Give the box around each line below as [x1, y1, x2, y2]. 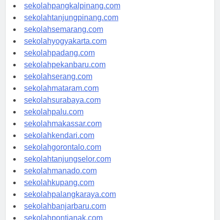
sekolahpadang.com [24, 49, 95, 57]
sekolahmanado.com [24, 166, 97, 175]
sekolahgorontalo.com [24, 143, 101, 152]
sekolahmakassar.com [24, 119, 102, 128]
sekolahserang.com [24, 72, 92, 81]
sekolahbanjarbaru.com [24, 202, 106, 211]
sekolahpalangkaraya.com [24, 190, 116, 199]
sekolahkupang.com [24, 178, 94, 187]
